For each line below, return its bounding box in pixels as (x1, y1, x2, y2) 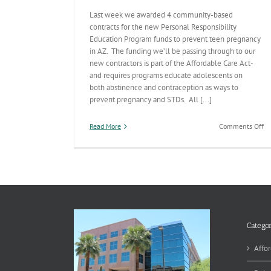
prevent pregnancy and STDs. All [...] (90, 94, 212, 105)
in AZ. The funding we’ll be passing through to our (90, 46, 255, 56)
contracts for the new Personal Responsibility (90, 22, 237, 32)
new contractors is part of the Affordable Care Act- (90, 58, 253, 68)
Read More (90, 122, 121, 131)
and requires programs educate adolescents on (90, 70, 243, 80)
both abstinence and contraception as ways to (90, 82, 238, 93)
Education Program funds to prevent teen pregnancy (90, 34, 261, 44)
